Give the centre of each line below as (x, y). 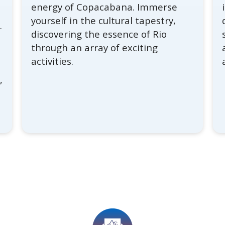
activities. (52, 61)
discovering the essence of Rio (99, 34)
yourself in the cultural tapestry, (104, 21)
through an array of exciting (95, 48)
